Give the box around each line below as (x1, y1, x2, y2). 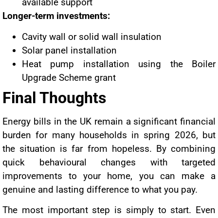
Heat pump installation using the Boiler (22, 58, 216, 70)
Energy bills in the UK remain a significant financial (2, 115, 216, 127)
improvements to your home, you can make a (2, 170, 216, 182)
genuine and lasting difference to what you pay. (2, 183, 198, 195)
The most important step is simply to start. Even (2, 204, 216, 216)
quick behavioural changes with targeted (2, 156, 216, 168)
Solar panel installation (22, 44, 117, 56)
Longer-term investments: (2, 10, 110, 22)
